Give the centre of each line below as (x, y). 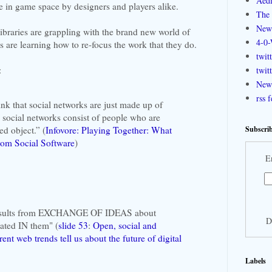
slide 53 (73, 225)
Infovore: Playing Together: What (109, 130)
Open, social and (125, 225)
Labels (256, 260)
